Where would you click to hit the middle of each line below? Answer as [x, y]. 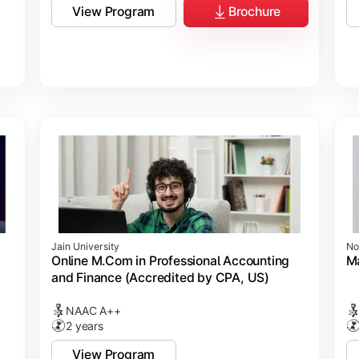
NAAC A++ [93, 311]
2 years [85, 326]
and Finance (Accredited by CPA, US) [160, 278]
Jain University [85, 247]
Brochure [254, 12]
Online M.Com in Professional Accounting [171, 261]
